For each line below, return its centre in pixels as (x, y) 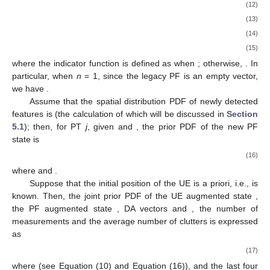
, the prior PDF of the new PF (197, 127)
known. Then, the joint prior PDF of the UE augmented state (134, 196)
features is (33, 114)
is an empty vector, (221, 76)
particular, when (44, 76)
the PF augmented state (64, 209)
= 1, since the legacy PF (132, 76)
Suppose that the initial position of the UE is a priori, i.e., (140, 184)
